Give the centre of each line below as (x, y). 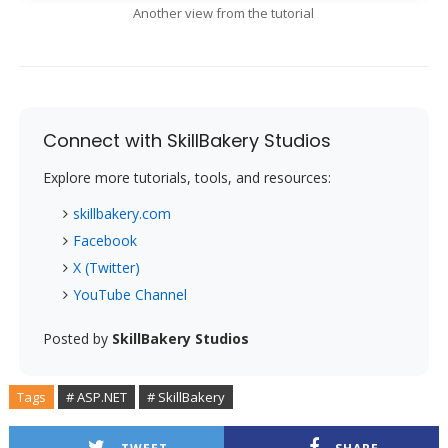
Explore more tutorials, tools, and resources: (186, 178)
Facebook (104, 241)
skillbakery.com (121, 214)
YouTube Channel (129, 295)
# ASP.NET (96, 397)
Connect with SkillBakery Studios (186, 141)
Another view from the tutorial (224, 13)
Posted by (77, 339)
